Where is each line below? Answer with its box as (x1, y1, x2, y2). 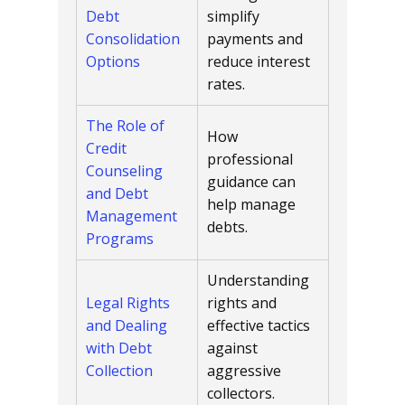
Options (86, 52, 140, 71)
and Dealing (86, 316, 167, 335)
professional (207, 149, 293, 169)
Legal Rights (86, 293, 170, 313)
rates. (207, 74, 245, 94)
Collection (86, 361, 153, 381)
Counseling (86, 161, 163, 181)
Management (86, 206, 177, 226)
